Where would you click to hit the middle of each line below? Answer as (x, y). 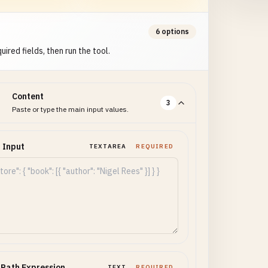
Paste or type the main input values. (70, 109)
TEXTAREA (108, 146)
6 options (172, 31)
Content (28, 96)
